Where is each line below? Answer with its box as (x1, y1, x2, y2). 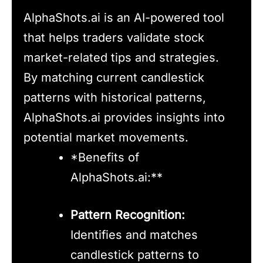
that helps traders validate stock (23, 31, 204, 45)
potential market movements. (23, 130, 188, 145)
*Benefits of (70, 150, 139, 165)
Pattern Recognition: (70, 208, 185, 222)
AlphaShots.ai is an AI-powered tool (23, 11, 224, 25)
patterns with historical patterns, (23, 90, 206, 105)
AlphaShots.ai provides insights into (23, 110, 225, 125)
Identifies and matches (70, 228, 198, 242)
